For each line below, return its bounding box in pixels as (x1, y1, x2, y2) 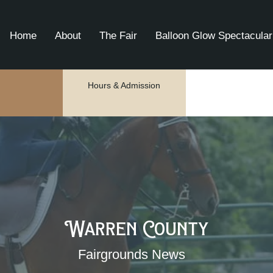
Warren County (64, 217, 208, 239)
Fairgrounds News (77, 247, 185, 262)
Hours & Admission (88, 80, 161, 90)
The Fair (99, 30, 137, 41)
